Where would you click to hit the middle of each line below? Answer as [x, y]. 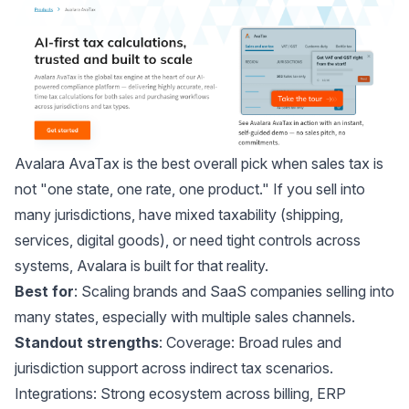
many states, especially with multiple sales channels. [185, 316]
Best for [44, 291]
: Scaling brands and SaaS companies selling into [234, 291]
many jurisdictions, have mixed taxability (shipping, [179, 214]
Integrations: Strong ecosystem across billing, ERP [180, 393]
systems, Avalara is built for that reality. [142, 265]
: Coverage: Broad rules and [250, 342]
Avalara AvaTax [67, 163]
